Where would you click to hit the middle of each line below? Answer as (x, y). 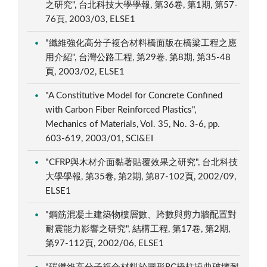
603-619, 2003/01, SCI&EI (101, 138)
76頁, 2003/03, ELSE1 (92, 19)
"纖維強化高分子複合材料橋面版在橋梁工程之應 (141, 43)
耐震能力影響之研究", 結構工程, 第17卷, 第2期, (138, 229)
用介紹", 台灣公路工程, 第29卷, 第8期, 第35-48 (138, 57)
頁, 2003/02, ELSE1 (86, 72)
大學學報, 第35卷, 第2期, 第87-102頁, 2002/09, (141, 176)
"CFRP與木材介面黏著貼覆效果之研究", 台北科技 (142, 162)
